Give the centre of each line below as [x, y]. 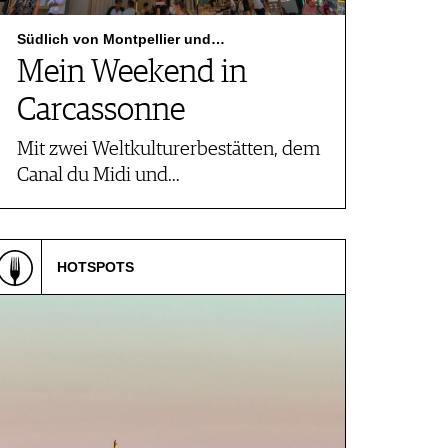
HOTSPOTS [95, 267]
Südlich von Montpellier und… [121, 39]
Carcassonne [101, 111]
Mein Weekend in [132, 73]
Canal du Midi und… [98, 175]
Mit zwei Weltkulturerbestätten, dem [168, 149]
